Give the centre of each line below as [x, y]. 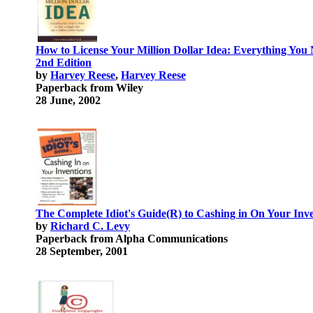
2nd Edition [64, 63]
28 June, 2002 [68, 100]
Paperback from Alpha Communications [132, 239]
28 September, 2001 [82, 251]
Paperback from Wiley [89, 88]
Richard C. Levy [90, 226]
